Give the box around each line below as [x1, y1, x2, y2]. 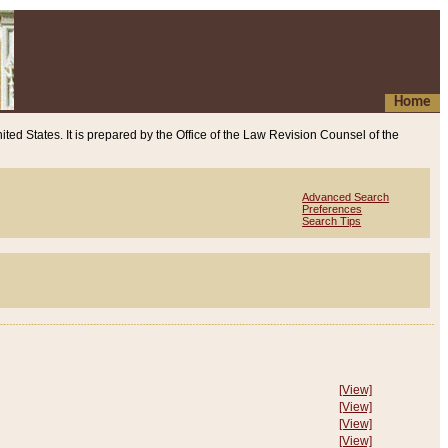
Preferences [302, 203, 363, 215]
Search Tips [302, 215, 362, 227]
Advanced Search [302, 191, 390, 203]
